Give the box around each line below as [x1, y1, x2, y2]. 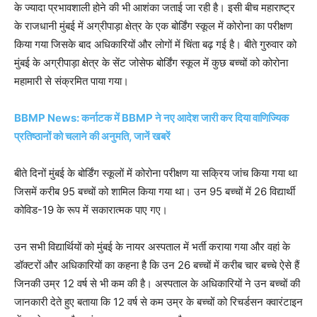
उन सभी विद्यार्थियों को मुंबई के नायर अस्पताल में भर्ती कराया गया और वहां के [14, 239, 290, 253]
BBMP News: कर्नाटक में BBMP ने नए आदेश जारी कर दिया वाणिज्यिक [14, 110, 289, 125]
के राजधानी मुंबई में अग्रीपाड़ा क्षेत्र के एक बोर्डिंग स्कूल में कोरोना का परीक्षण [14, 18, 292, 33]
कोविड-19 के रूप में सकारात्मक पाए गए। [14, 202, 168, 217]
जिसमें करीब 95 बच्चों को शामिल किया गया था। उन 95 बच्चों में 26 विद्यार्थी [14, 184, 295, 198]
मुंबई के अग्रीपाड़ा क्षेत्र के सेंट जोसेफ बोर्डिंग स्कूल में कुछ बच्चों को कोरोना [14, 55, 288, 69]
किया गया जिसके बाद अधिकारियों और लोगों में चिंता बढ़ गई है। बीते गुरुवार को [14, 37, 296, 51]
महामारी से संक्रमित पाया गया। [14, 74, 129, 88]
